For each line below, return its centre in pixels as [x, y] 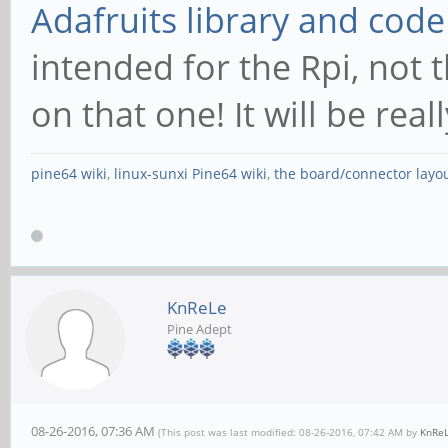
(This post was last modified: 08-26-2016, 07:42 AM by [289, 432]
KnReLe [197, 308]
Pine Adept [199, 329]
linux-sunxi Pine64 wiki [190, 173]
